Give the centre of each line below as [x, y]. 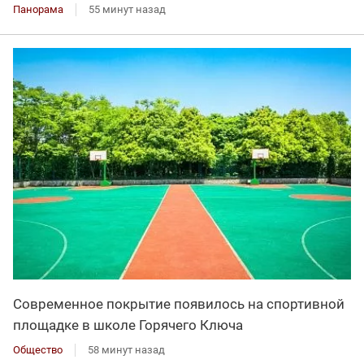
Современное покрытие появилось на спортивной [179, 304]
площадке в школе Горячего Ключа [128, 325]
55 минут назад [127, 9]
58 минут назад [126, 350]
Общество [38, 350]
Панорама [38, 9]
